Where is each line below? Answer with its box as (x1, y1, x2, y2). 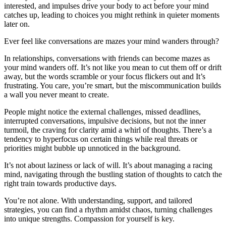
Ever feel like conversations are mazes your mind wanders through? (4, 36, 219, 45)
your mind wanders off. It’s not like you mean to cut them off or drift (4, 63, 221, 72)
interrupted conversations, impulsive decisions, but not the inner (4, 116, 206, 125)
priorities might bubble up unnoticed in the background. (4, 143, 181, 152)
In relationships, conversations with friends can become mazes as (4, 53, 210, 63)
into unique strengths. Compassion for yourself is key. (4, 214, 175, 223)
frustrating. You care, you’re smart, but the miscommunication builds (4, 81, 221, 90)
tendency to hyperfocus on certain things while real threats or (4, 134, 197, 143)
